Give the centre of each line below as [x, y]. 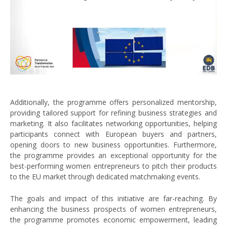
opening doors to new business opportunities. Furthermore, [113, 145]
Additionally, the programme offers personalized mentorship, [113, 102]
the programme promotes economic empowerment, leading [113, 220]
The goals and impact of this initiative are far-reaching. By [113, 199]
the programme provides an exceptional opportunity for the [113, 156]
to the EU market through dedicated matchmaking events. [105, 177]
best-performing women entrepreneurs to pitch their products [113, 166]
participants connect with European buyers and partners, [113, 134]
